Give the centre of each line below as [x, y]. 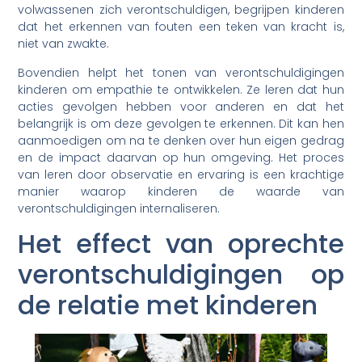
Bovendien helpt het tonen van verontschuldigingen [181, 72]
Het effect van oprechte [181, 244]
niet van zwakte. [64, 44]
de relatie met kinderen [168, 305]
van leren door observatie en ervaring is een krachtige [181, 174]
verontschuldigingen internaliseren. [119, 208]
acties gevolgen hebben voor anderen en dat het [181, 106]
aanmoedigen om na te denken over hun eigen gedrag [181, 140]
